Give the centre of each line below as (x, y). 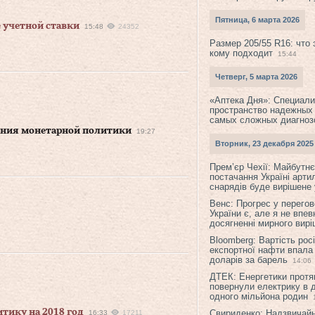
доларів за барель (249, 260)
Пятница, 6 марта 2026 (257, 20)
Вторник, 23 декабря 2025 (264, 143)
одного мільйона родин (259, 296)
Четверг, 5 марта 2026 (256, 77)
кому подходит (241, 53)
